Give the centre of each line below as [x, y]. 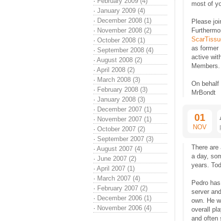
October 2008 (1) [121, 40]
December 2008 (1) [124, 20]
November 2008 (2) [124, 30]
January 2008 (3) [121, 99]
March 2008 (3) [119, 80]
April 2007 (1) [116, 168]
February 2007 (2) [122, 188]
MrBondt [203, 92]
